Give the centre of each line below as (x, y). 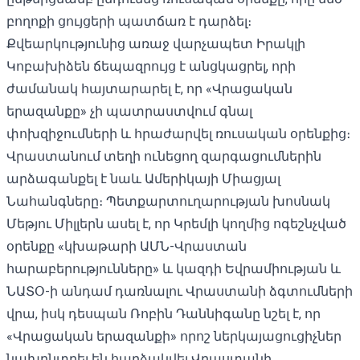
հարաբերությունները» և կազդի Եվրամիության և (174, 268)
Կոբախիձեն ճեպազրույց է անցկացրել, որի (151, 66)
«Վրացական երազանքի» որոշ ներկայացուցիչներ (174, 336)
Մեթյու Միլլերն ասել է (78, 223)
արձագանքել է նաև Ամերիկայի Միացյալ (143, 178)
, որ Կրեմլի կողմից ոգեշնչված (247, 223)
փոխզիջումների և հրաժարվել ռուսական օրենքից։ (178, 133)
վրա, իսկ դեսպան (68, 313)
